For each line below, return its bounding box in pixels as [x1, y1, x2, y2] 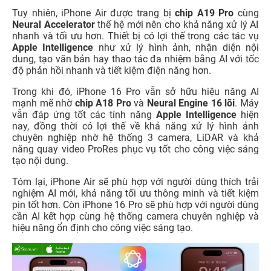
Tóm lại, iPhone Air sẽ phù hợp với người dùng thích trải [12, 175, 259, 188]
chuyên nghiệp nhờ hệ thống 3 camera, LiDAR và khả [12, 131, 259, 143]
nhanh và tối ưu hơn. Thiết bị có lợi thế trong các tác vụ [12, 30, 259, 42]
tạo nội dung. [12, 154, 68, 166]
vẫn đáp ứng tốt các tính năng [12, 108, 156, 120]
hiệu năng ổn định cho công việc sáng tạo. [12, 221, 193, 233]
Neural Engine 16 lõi [146, 97, 235, 109]
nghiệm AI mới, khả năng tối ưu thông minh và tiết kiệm [12, 187, 259, 199]
